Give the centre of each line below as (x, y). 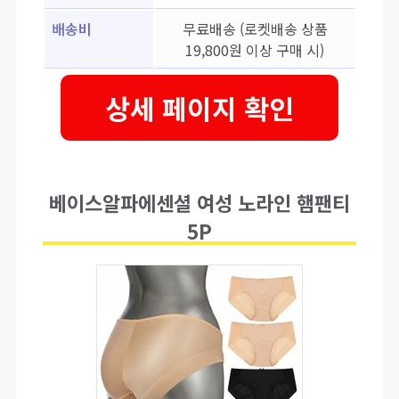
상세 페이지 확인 (199, 108)
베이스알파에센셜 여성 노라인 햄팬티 (199, 203)
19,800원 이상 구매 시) (255, 50)
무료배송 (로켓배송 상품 (255, 29)
